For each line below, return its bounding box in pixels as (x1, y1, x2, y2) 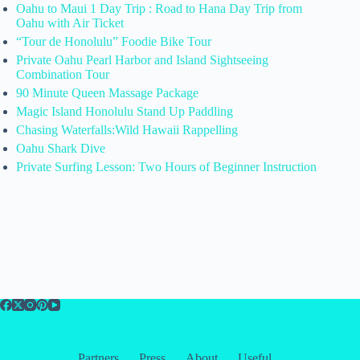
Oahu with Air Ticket (16, 16, 124, 31)
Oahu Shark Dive (16, 141, 105, 156)
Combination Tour (16, 67, 109, 82)
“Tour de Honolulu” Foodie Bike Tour (16, 35, 211, 49)
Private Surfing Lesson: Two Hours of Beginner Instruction (16, 160, 317, 174)
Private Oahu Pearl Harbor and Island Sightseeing (16, 53, 268, 67)
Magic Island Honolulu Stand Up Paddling (16, 104, 233, 119)
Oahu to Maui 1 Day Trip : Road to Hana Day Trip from (16, 2, 302, 16)
